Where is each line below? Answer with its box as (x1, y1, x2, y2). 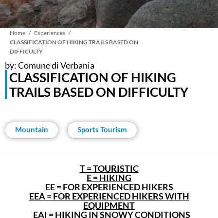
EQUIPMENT (83, 200, 135, 211)
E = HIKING (87, 172, 131, 183)
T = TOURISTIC (79, 163, 139, 174)
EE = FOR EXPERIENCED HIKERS (45, 182, 173, 192)
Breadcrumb (10, 28, 129, 54)
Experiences (34, 29, 65, 36)
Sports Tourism (77, 125, 127, 134)
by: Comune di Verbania (5, 60, 94, 71)
